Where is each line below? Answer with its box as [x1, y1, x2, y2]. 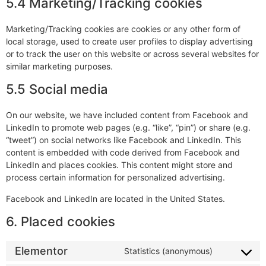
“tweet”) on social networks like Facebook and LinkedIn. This [6, 135, 241, 145]
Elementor [15, 245, 68, 258]
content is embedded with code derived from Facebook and [6, 147, 240, 158]
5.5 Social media [6, 81, 108, 97]
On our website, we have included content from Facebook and [6, 110, 248, 121]
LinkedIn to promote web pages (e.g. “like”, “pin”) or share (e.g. [6, 122, 251, 133]
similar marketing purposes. [6, 61, 113, 72]
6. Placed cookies [6, 213, 115, 229]
